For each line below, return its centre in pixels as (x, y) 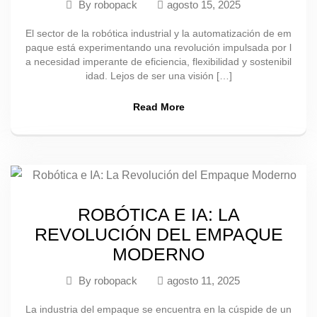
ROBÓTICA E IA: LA (158, 214)
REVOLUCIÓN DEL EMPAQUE (158, 234)
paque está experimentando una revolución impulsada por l (158, 47)
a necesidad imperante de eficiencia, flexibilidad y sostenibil (158, 62)
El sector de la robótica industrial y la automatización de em (158, 33)
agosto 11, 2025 (203, 280)
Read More (158, 107)
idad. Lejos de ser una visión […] (158, 76)
